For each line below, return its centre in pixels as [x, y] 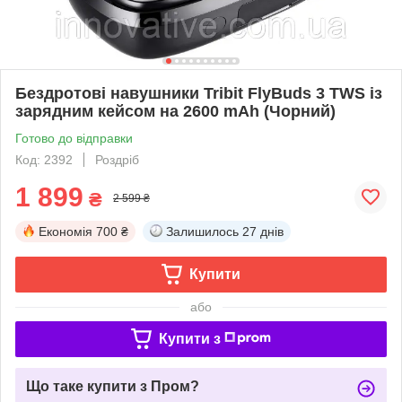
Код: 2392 [44, 159]
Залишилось [202, 231]
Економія [66, 231]
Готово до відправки [74, 138]
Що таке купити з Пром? [113, 386]
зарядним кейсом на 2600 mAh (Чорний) [175, 111]
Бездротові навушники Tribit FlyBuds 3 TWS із [199, 93]
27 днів [263, 231]
